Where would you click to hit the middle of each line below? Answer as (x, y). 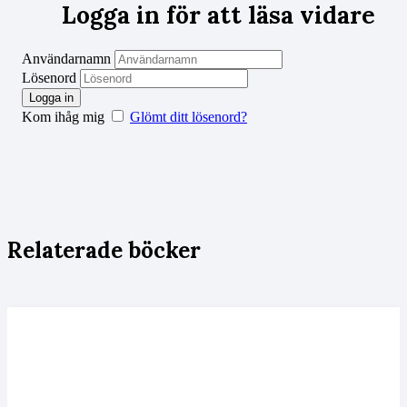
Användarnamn (66, 59)
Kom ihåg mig (63, 117)
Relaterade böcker (104, 251)
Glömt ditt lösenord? (189, 117)
